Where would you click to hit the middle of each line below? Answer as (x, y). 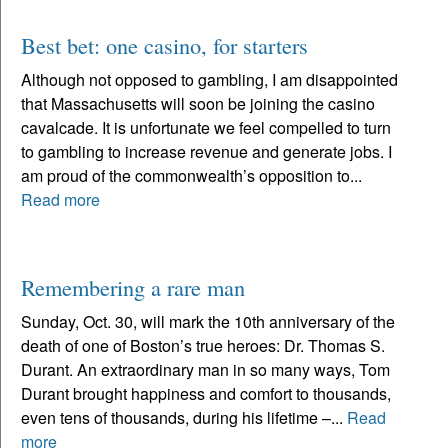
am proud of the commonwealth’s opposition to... (191, 175)
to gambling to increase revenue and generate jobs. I (206, 151)
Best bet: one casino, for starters (164, 44)
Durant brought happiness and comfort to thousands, (206, 393)
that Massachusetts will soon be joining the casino (198, 103)
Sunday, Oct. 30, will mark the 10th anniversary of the (208, 321)
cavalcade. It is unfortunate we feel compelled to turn (206, 127)
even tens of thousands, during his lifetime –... (184, 417)
